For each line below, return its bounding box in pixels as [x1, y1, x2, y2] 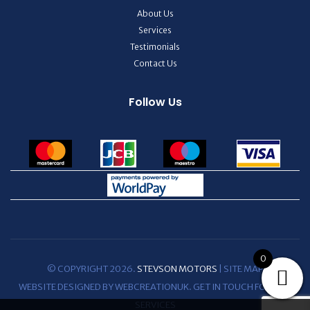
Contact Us [133, 58, 177, 69]
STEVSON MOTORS [137, 263, 217, 275]
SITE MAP [224, 263, 263, 275]
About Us [136, 8, 174, 19]
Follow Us [128, 94, 182, 111]
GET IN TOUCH [193, 281, 253, 293]
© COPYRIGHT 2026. [47, 263, 137, 275]
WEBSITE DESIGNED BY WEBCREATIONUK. [19, 281, 193, 293]
